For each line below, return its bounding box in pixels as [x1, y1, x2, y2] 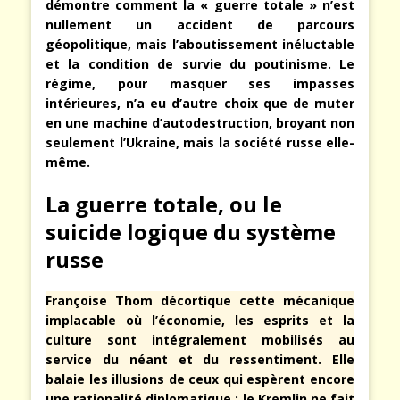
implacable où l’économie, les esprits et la [46, 311, 354, 329]
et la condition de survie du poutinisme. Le [46, 54, 354, 72]
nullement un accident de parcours [46, 15, 354, 33]
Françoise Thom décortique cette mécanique [46, 291, 354, 309]
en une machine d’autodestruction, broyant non [46, 113, 354, 131]
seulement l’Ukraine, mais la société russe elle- [46, 133, 354, 151]
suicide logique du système [46, 216, 336, 246]
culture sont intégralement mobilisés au [46, 330, 354, 348]
